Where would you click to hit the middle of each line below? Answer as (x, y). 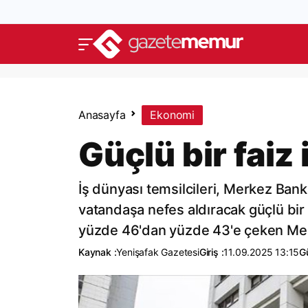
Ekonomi (173, 115)
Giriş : (211, 252)
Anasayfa (102, 115)
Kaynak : (98, 252)
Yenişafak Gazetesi (158, 252)
